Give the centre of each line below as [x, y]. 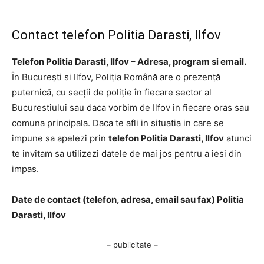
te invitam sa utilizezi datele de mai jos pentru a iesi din [127, 153]
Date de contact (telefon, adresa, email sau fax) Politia [128, 199]
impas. [25, 169]
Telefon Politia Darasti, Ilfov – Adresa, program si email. [129, 61]
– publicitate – [132, 244]
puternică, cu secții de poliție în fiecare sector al [112, 92]
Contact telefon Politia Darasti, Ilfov [116, 35]
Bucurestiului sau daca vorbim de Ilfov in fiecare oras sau [131, 107]
